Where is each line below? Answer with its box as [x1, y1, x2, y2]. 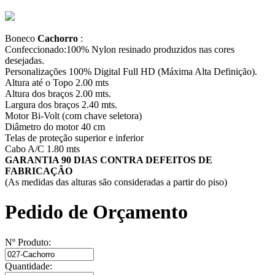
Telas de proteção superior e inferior [5, 132, 144, 143]
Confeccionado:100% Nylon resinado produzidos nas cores [5, 44, 234, 55]
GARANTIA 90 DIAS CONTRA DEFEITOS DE [5, 154, 212, 165]
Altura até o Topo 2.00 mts [5, 77, 109, 88]
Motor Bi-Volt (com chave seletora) [5, 110, 142, 121]
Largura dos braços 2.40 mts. [5, 99, 117, 110]
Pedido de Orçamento [5, 201, 188, 223]
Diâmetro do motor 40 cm [5, 121, 105, 132]
